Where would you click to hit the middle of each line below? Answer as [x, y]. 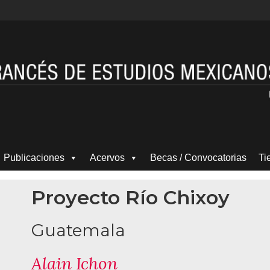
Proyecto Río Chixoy [131, 197]
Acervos [107, 157]
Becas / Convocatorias [198, 157]
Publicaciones [34, 157]
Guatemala [79, 231]
